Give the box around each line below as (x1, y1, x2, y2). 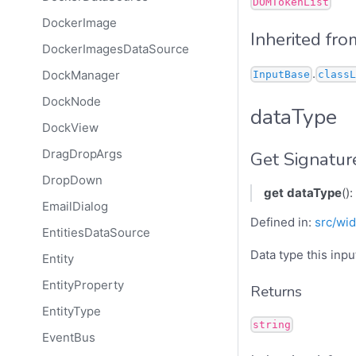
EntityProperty (41, 277, 124, 293)
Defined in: (250, 215, 315, 230)
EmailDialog (41, 199, 108, 215)
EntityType (41, 304, 101, 319)
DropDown (41, 172, 103, 188)
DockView (41, 120, 99, 136)
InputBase (253, 68, 310, 81)
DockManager (41, 68, 120, 83)
